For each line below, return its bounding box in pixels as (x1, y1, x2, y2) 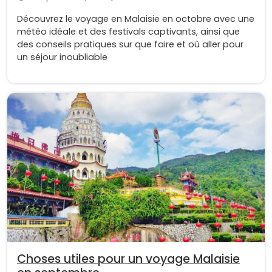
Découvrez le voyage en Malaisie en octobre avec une (17, 13, 254, 25)
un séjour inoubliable (17, 51, 107, 64)
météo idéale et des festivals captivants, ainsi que (17, 25, 240, 38)
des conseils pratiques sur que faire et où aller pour (17, 38, 243, 51)
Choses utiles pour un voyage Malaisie (17, 251, 240, 268)
